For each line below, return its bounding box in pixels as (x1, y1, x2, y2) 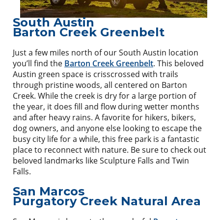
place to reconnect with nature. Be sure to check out (13, 144, 206, 155)
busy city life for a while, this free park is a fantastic (13, 133, 199, 144)
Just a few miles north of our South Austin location (13, 47, 198, 58)
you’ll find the (13, 57, 64, 69)
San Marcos (13, 184, 84, 198)
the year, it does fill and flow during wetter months (13, 101, 199, 112)
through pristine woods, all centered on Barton (13, 79, 187, 90)
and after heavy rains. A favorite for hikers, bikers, (13, 111, 196, 123)
